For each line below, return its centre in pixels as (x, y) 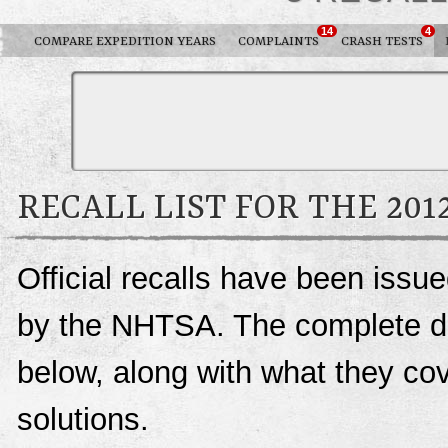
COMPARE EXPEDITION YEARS (125, 41)
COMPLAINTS (278, 41)
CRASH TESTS (382, 41)
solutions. (83, 419)
